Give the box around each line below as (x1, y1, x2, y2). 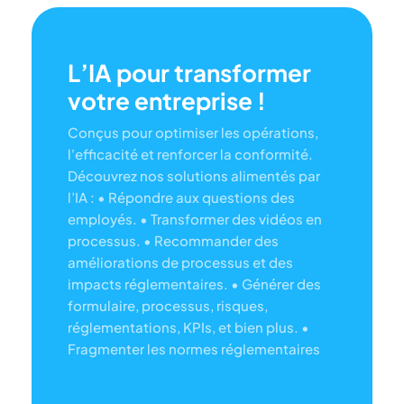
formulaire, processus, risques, (68, 297, 268, 315)
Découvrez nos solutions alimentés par (68, 167, 320, 185)
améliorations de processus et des (68, 253, 293, 271)
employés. (68, 210, 137, 228)
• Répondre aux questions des (97, 188, 295, 207)
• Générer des (228, 275, 321, 293)
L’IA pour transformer (68, 58, 311, 88)
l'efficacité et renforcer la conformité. (68, 145, 313, 163)
